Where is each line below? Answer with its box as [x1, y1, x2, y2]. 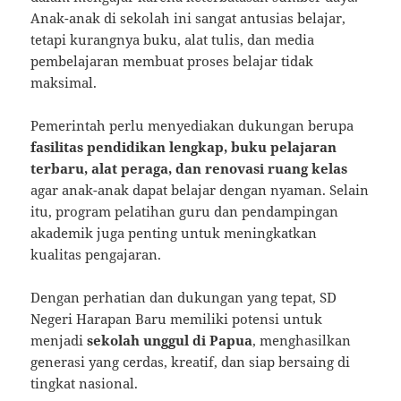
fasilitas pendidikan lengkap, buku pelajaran [30, 137, 337, 156]
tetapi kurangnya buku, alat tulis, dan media [30, 30, 315, 48]
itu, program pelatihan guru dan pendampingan [30, 201, 339, 220]
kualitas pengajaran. [30, 244, 162, 263]
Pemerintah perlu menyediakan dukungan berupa [30, 115, 354, 134]
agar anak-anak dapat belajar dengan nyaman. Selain [30, 180, 370, 199]
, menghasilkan [252, 330, 352, 349]
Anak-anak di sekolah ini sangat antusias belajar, [30, 8, 346, 27]
